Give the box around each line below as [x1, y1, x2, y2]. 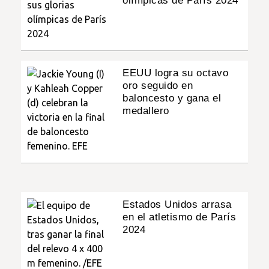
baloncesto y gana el [122, 92, 222, 104]
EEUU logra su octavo [122, 67, 229, 79]
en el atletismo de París [122, 211, 237, 223]
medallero [122, 104, 169, 116]
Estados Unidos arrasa [122, 198, 232, 210]
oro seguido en [122, 79, 193, 91]
